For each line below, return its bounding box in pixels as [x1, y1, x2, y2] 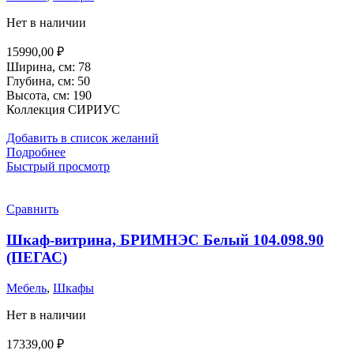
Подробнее [6, 145, 66, 160]
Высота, [6, 88, 53, 103]
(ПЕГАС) [6, 249, 67, 266]
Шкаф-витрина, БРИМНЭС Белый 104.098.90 [6, 232, 324, 249]
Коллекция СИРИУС [6, 103, 120, 117]
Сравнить [6, 202, 58, 217]
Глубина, [6, 74, 58, 88]
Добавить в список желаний [6, 131, 159, 145]
